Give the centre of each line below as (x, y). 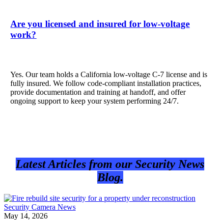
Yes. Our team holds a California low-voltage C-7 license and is (109, 75)
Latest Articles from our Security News (110, 164)
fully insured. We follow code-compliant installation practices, (106, 83)
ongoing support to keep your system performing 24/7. (95, 101)
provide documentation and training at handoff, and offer (98, 92)
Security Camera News (40, 207)
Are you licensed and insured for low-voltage (100, 24)
